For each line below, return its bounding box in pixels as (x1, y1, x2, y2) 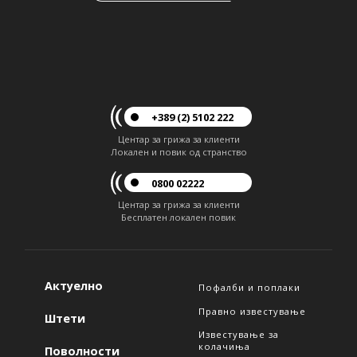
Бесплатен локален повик (121, 211, 236, 224)
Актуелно (45, 278, 103, 294)
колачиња (198, 340, 250, 353)
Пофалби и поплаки (198, 281, 300, 294)
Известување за (198, 328, 279, 341)
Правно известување (198, 304, 306, 317)
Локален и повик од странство (110, 145, 247, 158)
